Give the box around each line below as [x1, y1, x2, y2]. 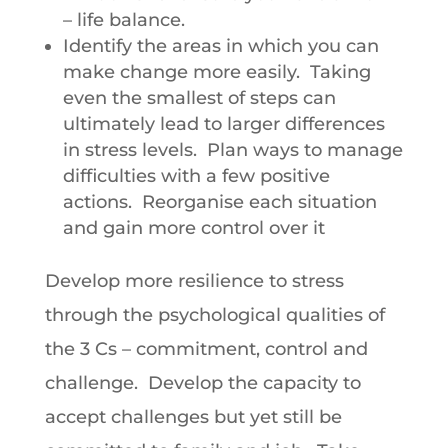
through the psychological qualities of [44, 304, 385, 326]
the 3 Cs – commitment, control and [44, 338, 368, 360]
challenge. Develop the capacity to [44, 372, 361, 394]
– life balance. [62, 9, 185, 31]
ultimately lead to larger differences [62, 113, 385, 135]
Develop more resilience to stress [44, 270, 344, 292]
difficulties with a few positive [62, 165, 330, 187]
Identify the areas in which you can [62, 35, 379, 57]
